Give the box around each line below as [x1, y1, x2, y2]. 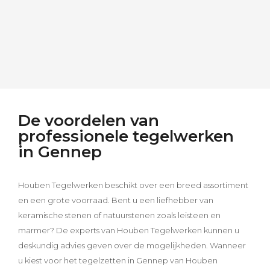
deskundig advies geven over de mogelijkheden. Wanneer [18, 240, 246, 251]
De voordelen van [18, 111, 159, 131]
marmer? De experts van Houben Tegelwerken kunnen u [18, 225, 239, 236]
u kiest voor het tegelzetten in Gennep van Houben [18, 256, 218, 266]
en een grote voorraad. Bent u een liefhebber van [18, 195, 213, 206]
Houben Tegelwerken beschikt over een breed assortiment [18, 180, 248, 190]
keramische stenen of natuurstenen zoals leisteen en [18, 210, 221, 221]
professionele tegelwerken [18, 127, 234, 146]
